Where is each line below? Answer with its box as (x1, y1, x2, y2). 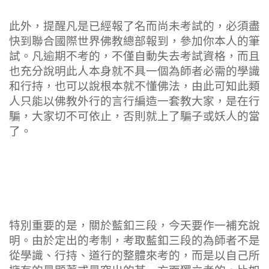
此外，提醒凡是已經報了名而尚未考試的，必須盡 (9, 20, 260, 34)
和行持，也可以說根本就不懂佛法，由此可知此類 (9, 80, 260, 94)
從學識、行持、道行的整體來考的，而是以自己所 (9, 249, 260, 263)
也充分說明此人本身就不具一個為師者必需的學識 (9, 65, 260, 79)
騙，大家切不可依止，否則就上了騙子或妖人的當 (9, 110, 260, 124)
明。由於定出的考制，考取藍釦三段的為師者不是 (9, 234, 260, 248)
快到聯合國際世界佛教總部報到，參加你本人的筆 (9, 35, 260, 49)
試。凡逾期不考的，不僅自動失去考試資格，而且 (9, 50, 260, 64)
